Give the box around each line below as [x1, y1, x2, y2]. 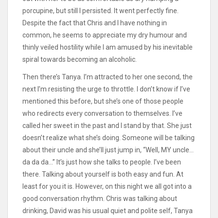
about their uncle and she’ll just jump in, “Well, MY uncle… [22, 146, 194, 154]
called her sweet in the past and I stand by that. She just [22, 122, 192, 130]
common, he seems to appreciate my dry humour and [22, 31, 187, 39]
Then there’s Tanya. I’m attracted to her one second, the [22, 73, 193, 81]
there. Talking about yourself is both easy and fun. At [22, 170, 183, 179]
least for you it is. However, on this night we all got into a [22, 182, 192, 191]
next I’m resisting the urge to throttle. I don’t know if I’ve [22, 85, 190, 93]
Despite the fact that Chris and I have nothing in [22, 19, 167, 27]
